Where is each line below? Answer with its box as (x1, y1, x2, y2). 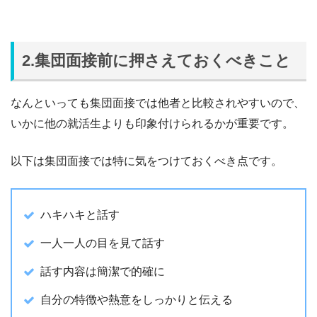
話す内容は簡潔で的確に (40, 265, 165, 277)
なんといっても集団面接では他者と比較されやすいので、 (11, 97, 305, 109)
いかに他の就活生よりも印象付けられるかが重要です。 (11, 117, 294, 129)
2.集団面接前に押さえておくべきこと (22, 52, 292, 70)
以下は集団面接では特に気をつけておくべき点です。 (11, 155, 282, 167)
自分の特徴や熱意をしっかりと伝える (40, 294, 233, 306)
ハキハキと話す (40, 209, 120, 221)
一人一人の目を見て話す (40, 237, 165, 249)
